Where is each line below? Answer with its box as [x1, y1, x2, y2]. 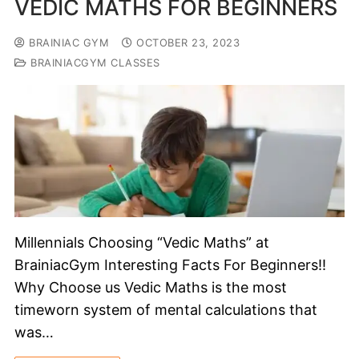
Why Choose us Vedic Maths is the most [14, 279, 287, 296]
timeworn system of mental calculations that [14, 301, 317, 319]
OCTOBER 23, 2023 [136, 36, 240, 50]
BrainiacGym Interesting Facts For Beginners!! [14, 256, 326, 274]
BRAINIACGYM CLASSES [26, 56, 160, 70]
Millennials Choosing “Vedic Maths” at [14, 234, 269, 252]
